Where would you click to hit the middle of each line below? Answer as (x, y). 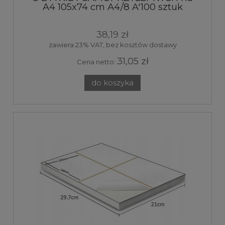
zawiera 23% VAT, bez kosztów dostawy (113, 45)
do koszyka (113, 83)
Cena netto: (97, 62)
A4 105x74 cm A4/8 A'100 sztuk (113, 7)
